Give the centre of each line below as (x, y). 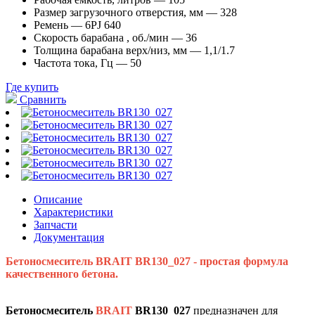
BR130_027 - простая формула (212, 261)
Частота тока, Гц (73, 63)
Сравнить (43, 99)
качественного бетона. (62, 274)
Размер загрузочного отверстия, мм (118, 12)
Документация (69, 237)
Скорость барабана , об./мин (101, 37)
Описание (58, 199)
